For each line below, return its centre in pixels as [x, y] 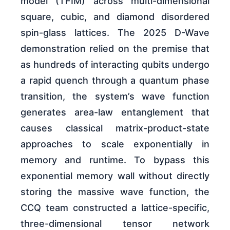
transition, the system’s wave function [115, 96]
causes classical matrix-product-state [115, 128]
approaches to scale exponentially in [115, 144]
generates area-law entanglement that [115, 112]
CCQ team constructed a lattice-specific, [115, 207]
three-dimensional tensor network [115, 223]
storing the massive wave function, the [115, 191]
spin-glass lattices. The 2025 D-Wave [115, 32]
